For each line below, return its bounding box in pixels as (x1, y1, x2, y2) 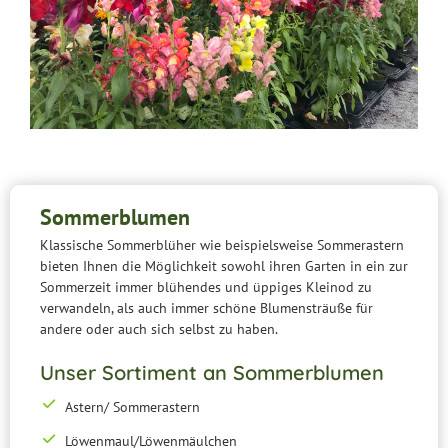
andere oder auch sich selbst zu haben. (40, 319, 278, 338)
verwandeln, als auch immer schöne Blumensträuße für (40, 298, 373, 317)
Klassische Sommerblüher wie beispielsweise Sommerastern (40, 235, 404, 254)
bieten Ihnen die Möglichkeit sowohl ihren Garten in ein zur (40, 256, 408, 275)
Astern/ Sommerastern (64, 397, 200, 416)
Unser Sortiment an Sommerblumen (40, 359, 384, 385)
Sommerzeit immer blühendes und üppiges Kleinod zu (40, 277, 372, 296)
